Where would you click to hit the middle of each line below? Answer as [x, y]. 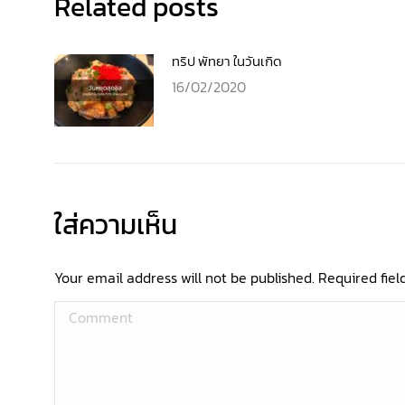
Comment [84, 313]
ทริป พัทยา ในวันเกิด [227, 61]
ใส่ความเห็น [116, 225]
